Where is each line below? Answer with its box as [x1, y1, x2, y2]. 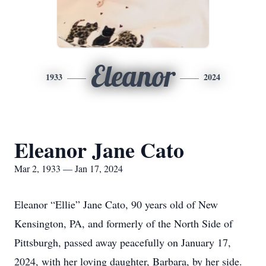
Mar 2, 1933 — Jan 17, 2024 [14, 162, 123, 175]
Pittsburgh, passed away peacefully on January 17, [14, 235, 231, 249]
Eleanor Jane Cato [14, 134, 184, 165]
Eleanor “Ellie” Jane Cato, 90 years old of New [14, 197, 218, 211]
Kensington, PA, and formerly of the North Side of [14, 216, 233, 230]
